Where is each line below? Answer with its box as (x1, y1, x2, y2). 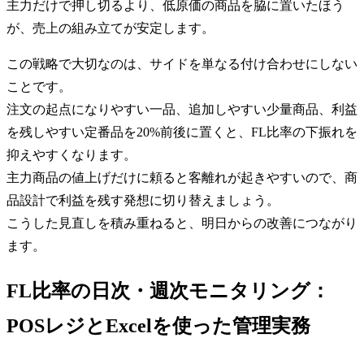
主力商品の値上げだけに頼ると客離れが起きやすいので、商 (6, 170, 357, 184)
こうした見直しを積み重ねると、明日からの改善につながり (6, 215, 357, 230)
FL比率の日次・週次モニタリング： (6, 279, 330, 301)
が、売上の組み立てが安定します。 (6, 20, 214, 35)
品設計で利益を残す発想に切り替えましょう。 (6, 193, 279, 207)
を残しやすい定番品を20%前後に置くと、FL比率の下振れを (6, 124, 357, 139)
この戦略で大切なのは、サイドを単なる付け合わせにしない (6, 56, 357, 71)
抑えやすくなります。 (6, 147, 136, 162)
